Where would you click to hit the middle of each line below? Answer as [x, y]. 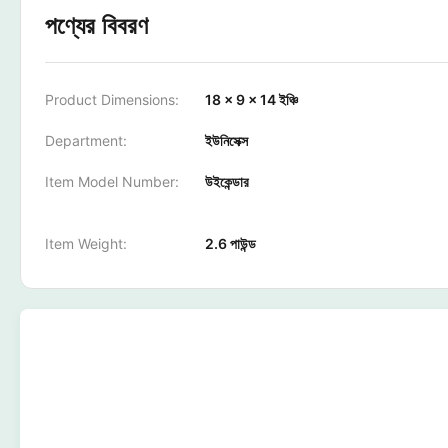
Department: [86, 140]
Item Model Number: [112, 181]
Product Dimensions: [112, 99]
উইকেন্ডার [227, 181]
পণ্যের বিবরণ [96, 25]
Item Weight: [86, 243]
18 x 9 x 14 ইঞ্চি [251, 99]
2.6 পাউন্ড [230, 243]
